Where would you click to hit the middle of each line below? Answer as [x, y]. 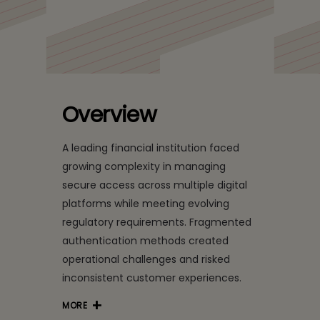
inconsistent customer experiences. [152, 278]
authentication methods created [145, 241]
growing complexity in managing [144, 166]
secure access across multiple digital [155, 185]
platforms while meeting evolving [146, 204]
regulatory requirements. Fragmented [157, 222]
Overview [110, 115]
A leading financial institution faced [151, 148]
